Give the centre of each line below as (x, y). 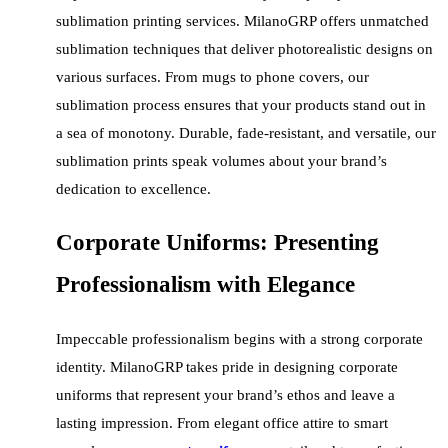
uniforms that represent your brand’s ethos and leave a (225, 394)
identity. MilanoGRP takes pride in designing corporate (227, 366)
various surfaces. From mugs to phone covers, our (212, 77)
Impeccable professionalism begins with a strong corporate (239, 338)
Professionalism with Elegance (205, 285)
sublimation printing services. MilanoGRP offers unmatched (242, 21)
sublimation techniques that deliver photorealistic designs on (244, 49)
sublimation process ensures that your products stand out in (241, 105)
